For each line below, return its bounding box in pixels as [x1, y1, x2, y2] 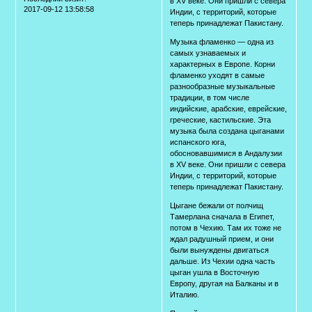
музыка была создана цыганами [170, 126, 285, 135]
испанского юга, [170, 137, 227, 146]
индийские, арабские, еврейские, [170, 104, 288, 113]
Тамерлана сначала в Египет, [170, 212, 275, 221]
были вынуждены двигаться [170, 245, 270, 254]
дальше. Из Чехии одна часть [170, 256, 276, 265]
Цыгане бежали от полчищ [170, 201, 264, 210]
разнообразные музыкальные [170, 81, 276, 91]
